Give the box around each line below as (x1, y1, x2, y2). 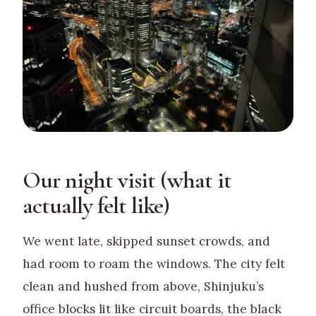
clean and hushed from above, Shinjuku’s (23, 278, 264, 294)
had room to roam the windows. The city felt (23, 255, 285, 272)
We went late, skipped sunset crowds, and (23, 233, 270, 249)
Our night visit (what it (23, 165, 231, 195)
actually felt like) (23, 190, 169, 220)
